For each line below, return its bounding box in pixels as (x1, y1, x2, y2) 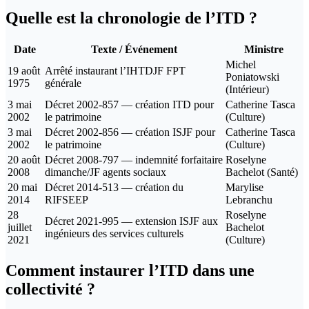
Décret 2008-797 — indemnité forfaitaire (45, 153, 223, 166)
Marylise (226, 181, 263, 193)
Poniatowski (226, 70, 279, 83)
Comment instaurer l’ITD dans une (6, 261, 255, 280)
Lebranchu (226, 193, 272, 206)
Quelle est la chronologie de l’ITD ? (6, 8, 257, 27)
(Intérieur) (226, 83, 269, 95)
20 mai (8, 181, 37, 193)
